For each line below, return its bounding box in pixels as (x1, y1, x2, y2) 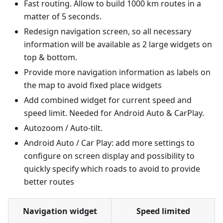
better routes (24, 176, 74, 188)
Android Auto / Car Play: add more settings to (24, 137, 195, 149)
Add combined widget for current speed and (24, 95, 192, 106)
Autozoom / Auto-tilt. (24, 122, 103, 134)
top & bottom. (24, 52, 77, 63)
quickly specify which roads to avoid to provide (24, 163, 200, 175)
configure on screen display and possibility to (24, 150, 195, 162)
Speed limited (136, 206, 190, 217)
